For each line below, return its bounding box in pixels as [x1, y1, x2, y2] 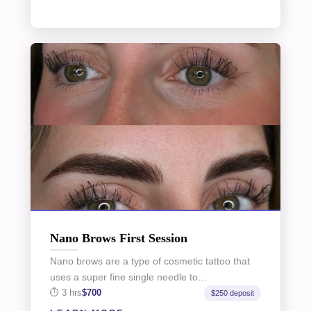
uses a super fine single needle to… [49, 271, 208, 283]
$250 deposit [211, 288, 255, 297]
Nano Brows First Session [49, 230, 187, 245]
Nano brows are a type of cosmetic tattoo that [49, 255, 250, 267]
